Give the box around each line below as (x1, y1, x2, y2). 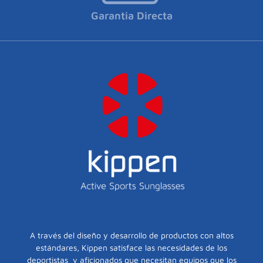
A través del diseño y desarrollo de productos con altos (29, 230, 234, 240)
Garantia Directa (90, 9, 173, 22)
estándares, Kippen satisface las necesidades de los (36, 242, 227, 252)
